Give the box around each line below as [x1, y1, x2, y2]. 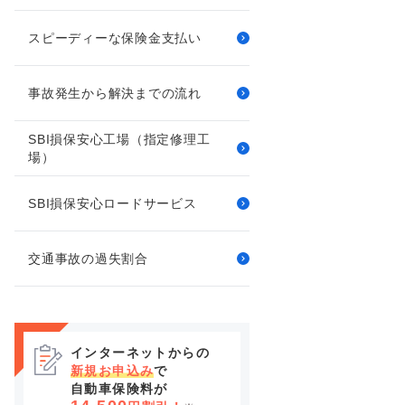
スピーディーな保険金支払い [28, 31, 202, 45]
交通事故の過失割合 [28, 251, 148, 266]
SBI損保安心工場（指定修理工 [28, 132, 211, 146]
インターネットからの [71, 345, 210, 360]
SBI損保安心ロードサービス [28, 196, 197, 211]
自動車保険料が [71, 381, 168, 396]
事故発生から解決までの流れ [28, 86, 202, 100]
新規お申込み [71, 363, 155, 378]
